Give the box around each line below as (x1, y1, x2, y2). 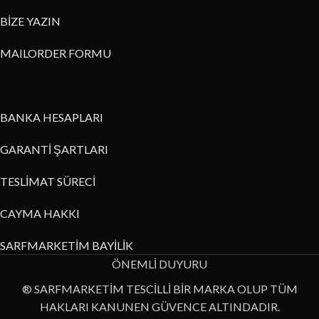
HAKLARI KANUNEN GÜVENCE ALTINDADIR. (39, 300, 280, 314)
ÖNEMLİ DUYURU (112, 257, 207, 271)
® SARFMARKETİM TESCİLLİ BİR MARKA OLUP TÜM (21, 282, 298, 296)
